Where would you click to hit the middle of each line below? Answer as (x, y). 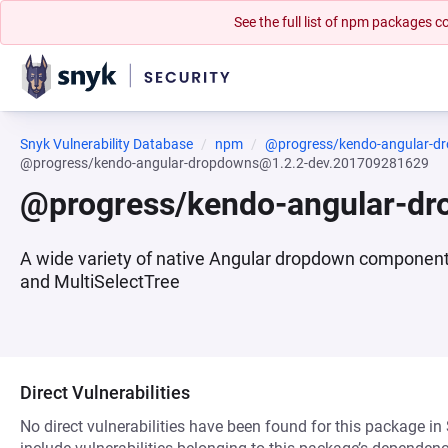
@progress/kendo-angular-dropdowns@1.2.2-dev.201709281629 (224, 163)
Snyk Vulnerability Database (106, 144)
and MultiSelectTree (100, 281)
